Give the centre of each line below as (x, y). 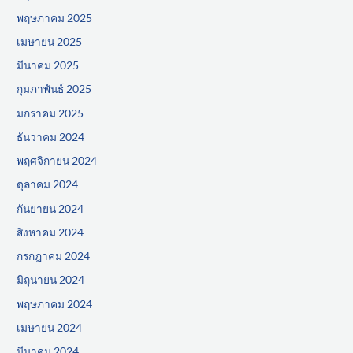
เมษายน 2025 (50, 41)
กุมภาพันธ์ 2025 (54, 89)
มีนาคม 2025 (48, 65)
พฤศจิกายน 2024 (57, 161)
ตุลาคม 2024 (48, 184)
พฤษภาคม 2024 (55, 303)
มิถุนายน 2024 (51, 280)
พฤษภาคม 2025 (55, 17)
